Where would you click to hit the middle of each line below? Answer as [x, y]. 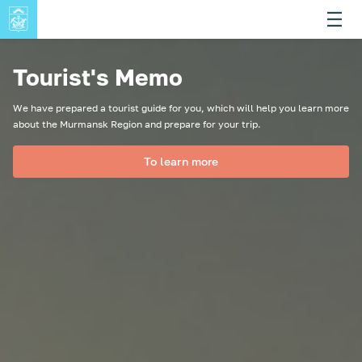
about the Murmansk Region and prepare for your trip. [137, 124]
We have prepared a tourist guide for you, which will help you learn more [181, 108]
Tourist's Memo [98, 77]
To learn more [181, 161]
